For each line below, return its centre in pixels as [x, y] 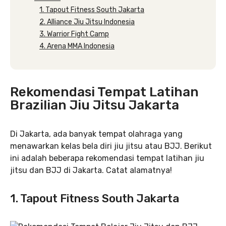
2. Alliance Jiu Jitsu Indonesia [87, 22]
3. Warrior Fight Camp [74, 34]
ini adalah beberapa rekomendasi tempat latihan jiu [107, 158]
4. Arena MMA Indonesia [77, 46]
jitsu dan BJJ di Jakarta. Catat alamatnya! [91, 170]
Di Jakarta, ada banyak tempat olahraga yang [96, 134]
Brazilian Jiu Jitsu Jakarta [95, 105]
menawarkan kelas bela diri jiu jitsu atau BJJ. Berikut [111, 146]
